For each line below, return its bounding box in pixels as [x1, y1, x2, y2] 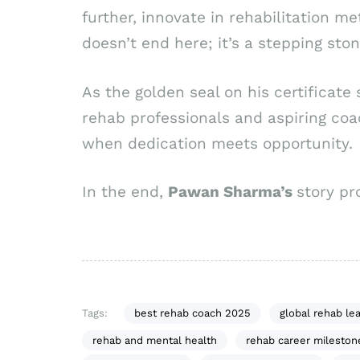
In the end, [82, 182, 168, 202]
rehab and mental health [92, 334, 217, 347]
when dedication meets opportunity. [82, 133, 353, 153]
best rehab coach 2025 [133, 307, 251, 320]
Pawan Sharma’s [168, 182, 297, 202]
